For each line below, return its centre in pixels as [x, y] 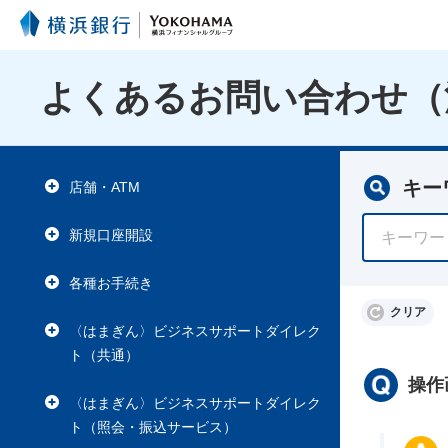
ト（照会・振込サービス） [153, 427]
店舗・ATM [104, 187]
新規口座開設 [111, 235]
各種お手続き [111, 283]
